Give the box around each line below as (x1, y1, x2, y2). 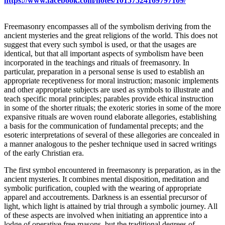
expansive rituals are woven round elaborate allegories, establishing (4, 112, 216, 121)
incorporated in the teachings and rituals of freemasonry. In (4, 58, 189, 67)
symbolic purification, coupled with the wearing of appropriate (4, 183, 201, 192)
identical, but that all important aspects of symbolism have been (4, 49, 203, 58)
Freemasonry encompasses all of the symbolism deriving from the (4, 22, 211, 31)
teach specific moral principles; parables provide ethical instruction (4, 94, 213, 103)
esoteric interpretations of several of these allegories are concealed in (4, 130, 219, 139)
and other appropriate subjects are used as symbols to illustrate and (4, 85, 213, 94)
